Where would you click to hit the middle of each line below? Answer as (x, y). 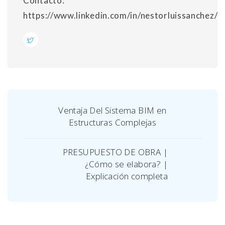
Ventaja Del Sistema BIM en (113, 110)
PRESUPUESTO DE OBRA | (115, 152)
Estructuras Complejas (113, 122)
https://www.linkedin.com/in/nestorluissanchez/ (121, 15)
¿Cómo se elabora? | (126, 164)
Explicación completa (127, 176)
